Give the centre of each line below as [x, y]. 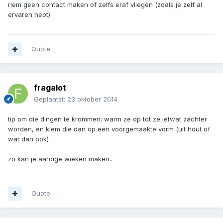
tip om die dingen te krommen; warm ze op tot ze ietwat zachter [108, 119]
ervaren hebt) [29, 15]
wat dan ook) [28, 139]
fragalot [50, 88]
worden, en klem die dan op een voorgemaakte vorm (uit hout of [109, 129]
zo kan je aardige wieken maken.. [60, 159]
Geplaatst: [51, 99]
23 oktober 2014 [92, 99]
